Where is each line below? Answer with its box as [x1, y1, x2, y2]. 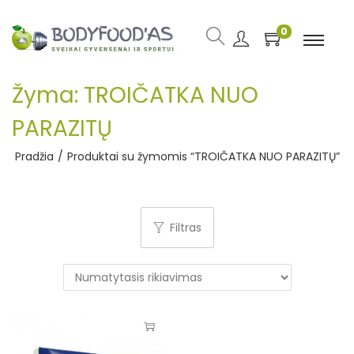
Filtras [169, 220, 201, 235]
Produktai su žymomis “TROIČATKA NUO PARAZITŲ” [66, 149, 340, 164]
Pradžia [14, 149, 54, 164]
